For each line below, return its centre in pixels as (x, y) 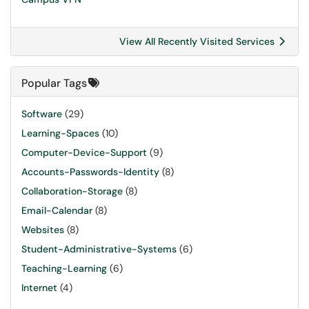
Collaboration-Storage (72, 191)
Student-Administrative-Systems (99, 249)
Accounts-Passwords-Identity (90, 172)
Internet (39, 288)
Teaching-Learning (64, 268)
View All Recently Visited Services (198, 41)
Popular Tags (54, 83)
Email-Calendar (57, 210)
